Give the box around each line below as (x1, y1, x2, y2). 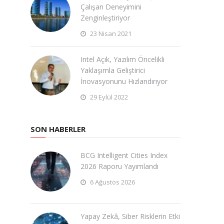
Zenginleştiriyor (80, 13, 130, 22)
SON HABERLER (30, 124, 85, 134)
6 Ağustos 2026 (88, 177, 135, 186)
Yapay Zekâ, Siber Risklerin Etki (80, 211, 180, 221)
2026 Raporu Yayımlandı (80, 161, 158, 171)
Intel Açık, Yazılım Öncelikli (80, 54, 164, 64)
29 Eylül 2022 (88, 92, 128, 101)
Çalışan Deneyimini (80, 2, 141, 11)
